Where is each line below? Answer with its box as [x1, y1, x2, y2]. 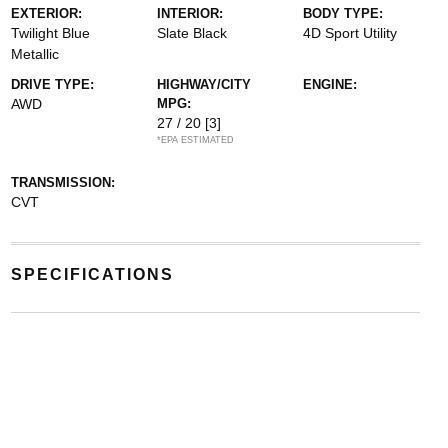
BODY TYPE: [303, 5, 384, 21]
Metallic [10, 45, 59, 62]
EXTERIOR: [10, 5, 82, 21]
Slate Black [156, 24, 227, 41]
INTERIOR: [156, 5, 223, 21]
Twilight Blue [10, 24, 90, 41]
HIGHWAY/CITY [156, 76, 251, 92]
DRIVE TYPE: [10, 76, 94, 92]
